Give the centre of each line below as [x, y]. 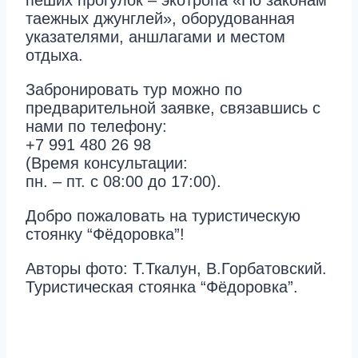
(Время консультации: [107, 163]
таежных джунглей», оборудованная [160, 19]
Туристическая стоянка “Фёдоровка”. [162, 287]
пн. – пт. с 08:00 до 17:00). [123, 182]
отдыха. [54, 56]
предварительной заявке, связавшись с [173, 108]
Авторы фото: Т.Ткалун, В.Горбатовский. [176, 269]
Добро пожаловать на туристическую [163, 216]
